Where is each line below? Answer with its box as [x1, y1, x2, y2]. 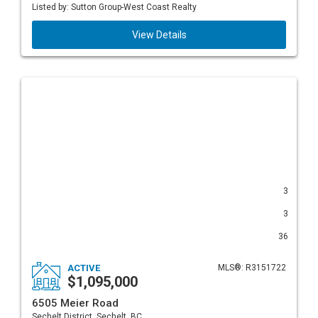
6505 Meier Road [32, 297, 119, 309]
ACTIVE [67, 263, 100, 273]
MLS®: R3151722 [218, 263, 286, 273]
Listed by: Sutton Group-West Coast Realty [32, 2, 197, 12]
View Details [131, 29, 187, 40]
